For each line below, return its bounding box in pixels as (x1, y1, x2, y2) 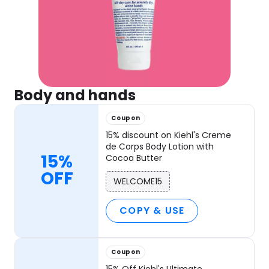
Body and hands (14, 85, 136, 105)
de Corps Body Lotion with (106, 140, 214, 153)
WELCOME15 (113, 175, 163, 187)
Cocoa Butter (106, 151, 163, 164)
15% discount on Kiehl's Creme (106, 128, 232, 141)
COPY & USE (119, 203, 185, 217)
